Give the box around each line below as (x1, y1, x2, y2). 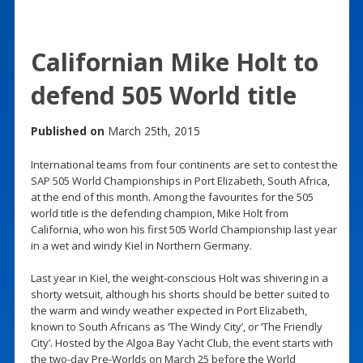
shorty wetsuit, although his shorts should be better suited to (30, 286, 330, 301)
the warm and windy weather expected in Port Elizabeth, (30, 302, 307, 318)
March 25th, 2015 (104, 122, 200, 139)
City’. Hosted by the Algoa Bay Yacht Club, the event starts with (30, 335, 333, 350)
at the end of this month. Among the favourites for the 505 (30, 189, 314, 204)
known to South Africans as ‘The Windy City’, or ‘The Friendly (30, 318, 322, 334)
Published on (30, 122, 105, 139)
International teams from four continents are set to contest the (30, 156, 338, 172)
